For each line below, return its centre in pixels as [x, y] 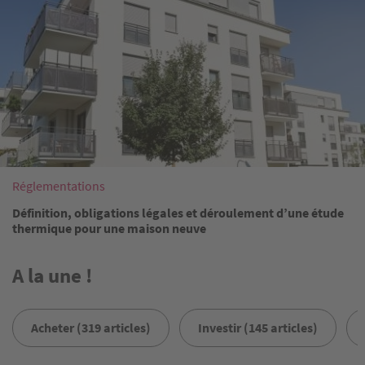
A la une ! [53, 275]
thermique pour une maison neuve [109, 228]
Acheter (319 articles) [91, 327]
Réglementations [59, 185]
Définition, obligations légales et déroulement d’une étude [178, 212]
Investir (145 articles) [258, 327]
